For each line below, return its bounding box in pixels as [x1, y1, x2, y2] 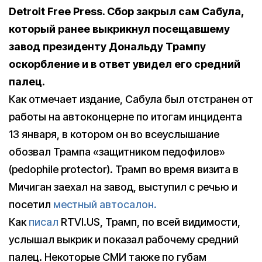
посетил [9, 198, 53, 211]
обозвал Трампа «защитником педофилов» [9, 146, 225, 158]
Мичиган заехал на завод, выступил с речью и [9, 181, 237, 194]
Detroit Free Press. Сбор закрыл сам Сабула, [9, 5, 244, 18]
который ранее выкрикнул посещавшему [9, 23, 230, 36]
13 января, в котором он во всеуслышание [9, 128, 219, 141]
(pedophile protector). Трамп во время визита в [9, 163, 239, 176]
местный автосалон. [53, 198, 157, 211]
